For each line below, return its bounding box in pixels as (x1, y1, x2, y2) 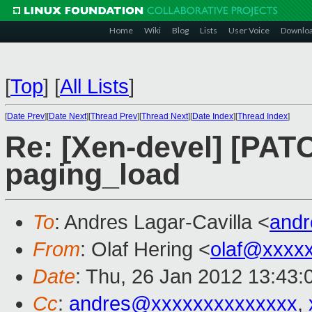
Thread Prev (91, 111, 137, 121)
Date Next (49, 111, 86, 121)
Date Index (192, 111, 233, 121)
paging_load (5, 158, 180, 192)
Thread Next (141, 111, 188, 121)
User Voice (228, 25, 270, 36)
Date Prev (7, 111, 45, 121)
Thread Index (237, 111, 288, 121)
